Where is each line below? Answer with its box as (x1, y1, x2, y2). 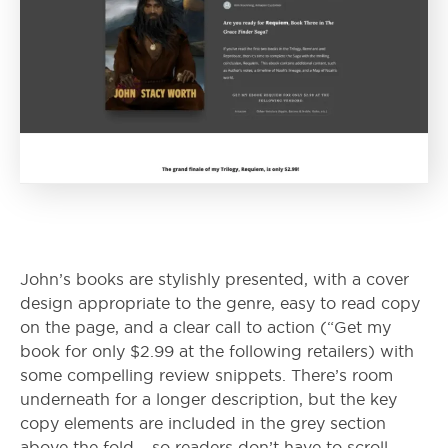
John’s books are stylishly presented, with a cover (20, 271, 409, 289)
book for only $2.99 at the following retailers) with (20, 343, 414, 361)
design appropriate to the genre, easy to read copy (20, 295, 420, 313)
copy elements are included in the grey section (20, 415, 386, 433)
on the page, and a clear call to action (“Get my (20, 319, 391, 337)
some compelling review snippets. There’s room (20, 367, 393, 385)
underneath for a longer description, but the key (20, 391, 397, 409)
